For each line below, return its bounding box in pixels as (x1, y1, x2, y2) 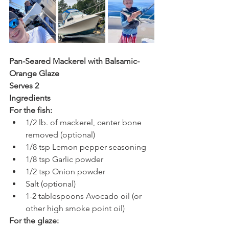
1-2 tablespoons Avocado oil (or (26, 191, 144, 201)
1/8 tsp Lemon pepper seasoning (26, 142, 146, 152)
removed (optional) (26, 129, 97, 140)
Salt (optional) (26, 178, 76, 189)
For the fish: (9, 105, 52, 115)
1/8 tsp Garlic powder (26, 154, 103, 164)
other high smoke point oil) (26, 203, 125, 213)
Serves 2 (9, 80, 41, 90)
